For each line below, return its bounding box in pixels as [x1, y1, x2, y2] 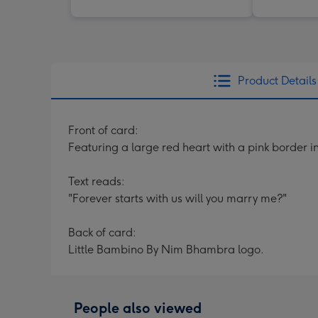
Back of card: [68, 225, 136, 239]
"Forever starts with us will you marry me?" [68, 191, 287, 205]
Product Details [237, 73, 317, 87]
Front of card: [68, 123, 138, 137]
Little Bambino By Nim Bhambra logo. [68, 242, 264, 256]
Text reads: [68, 174, 125, 188]
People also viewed [74, 299, 202, 317]
